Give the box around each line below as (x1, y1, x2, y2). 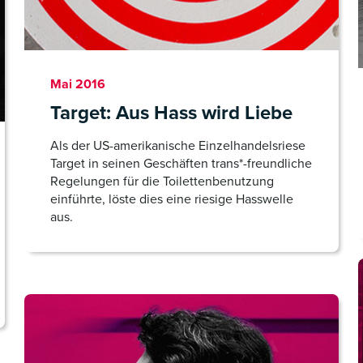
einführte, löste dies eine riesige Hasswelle (50, 190, 293, 208)
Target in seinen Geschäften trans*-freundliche (50, 154, 312, 173)
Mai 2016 (50, 75, 105, 93)
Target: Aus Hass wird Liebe (50, 98, 293, 127)
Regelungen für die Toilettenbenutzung (50, 172, 274, 190)
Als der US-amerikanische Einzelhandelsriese (50, 136, 305, 155)
